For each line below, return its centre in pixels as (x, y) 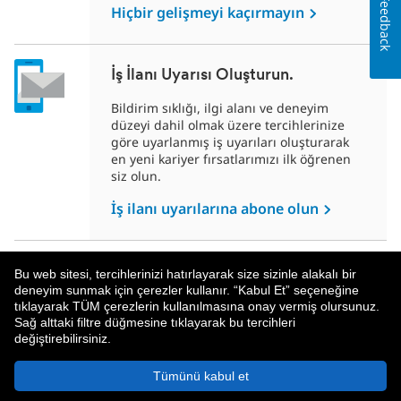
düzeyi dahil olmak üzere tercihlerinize (228, 125)
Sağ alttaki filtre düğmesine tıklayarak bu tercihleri (155, 322)
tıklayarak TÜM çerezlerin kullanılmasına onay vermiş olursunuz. (197, 306)
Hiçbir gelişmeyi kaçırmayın (209, 13)
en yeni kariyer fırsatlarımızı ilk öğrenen (231, 159)
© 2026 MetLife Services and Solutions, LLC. (145, 386)
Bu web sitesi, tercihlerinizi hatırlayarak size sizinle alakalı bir (185, 274)
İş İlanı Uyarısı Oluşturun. (202, 76)
